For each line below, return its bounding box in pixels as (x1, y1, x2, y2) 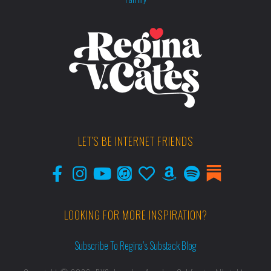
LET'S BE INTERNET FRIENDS (77, 133, 194, 149)
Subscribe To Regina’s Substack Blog (74, 238, 197, 253)
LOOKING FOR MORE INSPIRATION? (64, 207, 207, 223)
